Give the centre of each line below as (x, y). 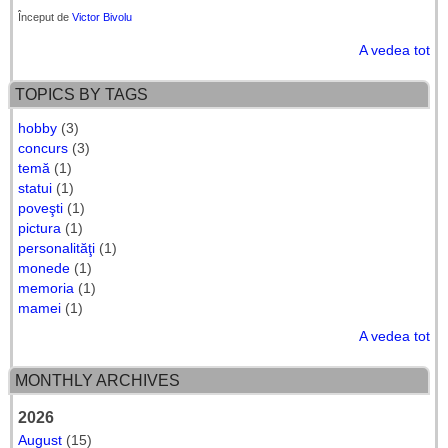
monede (44, 268)
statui (35, 188)
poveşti (40, 208)
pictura (39, 228)
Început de (45, 17)
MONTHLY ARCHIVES (97, 381)
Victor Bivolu (102, 17)
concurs (43, 148)
